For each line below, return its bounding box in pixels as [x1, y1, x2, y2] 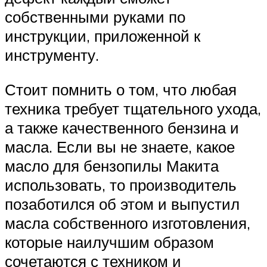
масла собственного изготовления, [5, 213, 250, 232]
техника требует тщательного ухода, [5, 98, 261, 118]
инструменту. [5, 45, 99, 65]
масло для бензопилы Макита [5, 156, 219, 175]
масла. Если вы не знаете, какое [5, 136, 235, 156]
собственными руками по [5, 7, 185, 27]
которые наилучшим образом [5, 232, 214, 252]
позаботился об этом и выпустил [5, 194, 240, 213]
